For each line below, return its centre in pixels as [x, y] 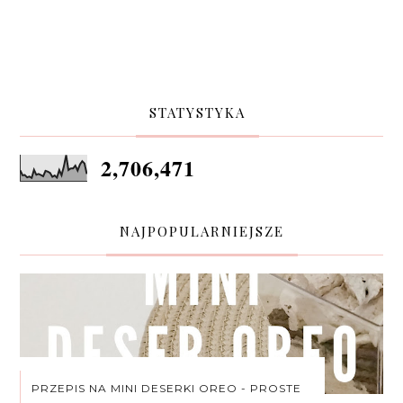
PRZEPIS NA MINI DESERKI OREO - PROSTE [166, 389]
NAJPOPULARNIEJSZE [201, 231]
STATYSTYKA [197, 112]
